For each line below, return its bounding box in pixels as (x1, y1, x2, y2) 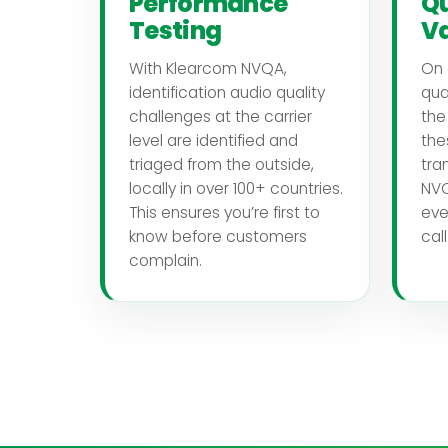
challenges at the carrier (129, 105, 312, 127)
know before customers (129, 225, 307, 247)
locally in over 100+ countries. (129, 177, 343, 199)
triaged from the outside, (129, 153, 314, 175)
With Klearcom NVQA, (129, 57, 287, 79)
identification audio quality (129, 81, 325, 103)
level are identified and (129, 129, 298, 151)
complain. (129, 249, 202, 271)
